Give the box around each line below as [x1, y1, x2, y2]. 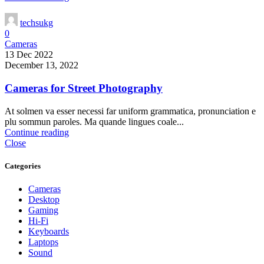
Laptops [28, 236, 58, 247]
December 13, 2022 [5, 60, 78, 71]
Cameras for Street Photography [5, 81, 163, 94]
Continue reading [5, 127, 69, 137]
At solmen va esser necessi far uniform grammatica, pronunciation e [5, 105, 256, 116]
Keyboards [28, 226, 69, 236]
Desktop [28, 194, 60, 204]
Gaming [28, 204, 58, 215]
